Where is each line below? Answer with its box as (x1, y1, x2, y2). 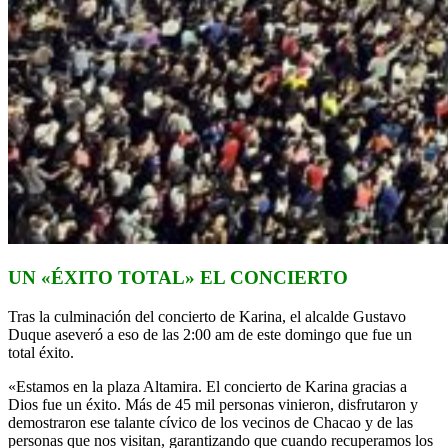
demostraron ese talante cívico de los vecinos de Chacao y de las (8, 413, 413, 431)
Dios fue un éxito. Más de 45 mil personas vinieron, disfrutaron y (8, 395, 418, 413)
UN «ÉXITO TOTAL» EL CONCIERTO (8, 266, 348, 288)
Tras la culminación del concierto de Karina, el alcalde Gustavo (8, 307, 406, 325)
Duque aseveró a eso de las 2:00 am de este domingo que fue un (8, 325, 412, 343)
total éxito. (8, 343, 74, 361)
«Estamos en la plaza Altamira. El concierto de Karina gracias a (8, 377, 407, 395)
